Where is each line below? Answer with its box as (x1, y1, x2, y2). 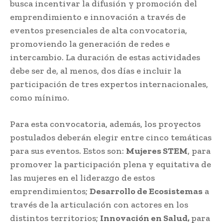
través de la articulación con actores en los (10, 199, 188, 210)
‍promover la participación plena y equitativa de (10, 158, 211, 170)
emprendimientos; (10, 185, 90, 197)
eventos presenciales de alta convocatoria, (10, 24, 187, 36)
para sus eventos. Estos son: (10, 145, 126, 156)
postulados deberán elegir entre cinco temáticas (10, 131, 212, 143)
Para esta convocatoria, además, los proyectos (10, 118, 201, 129)
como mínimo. (10, 92, 69, 103)
